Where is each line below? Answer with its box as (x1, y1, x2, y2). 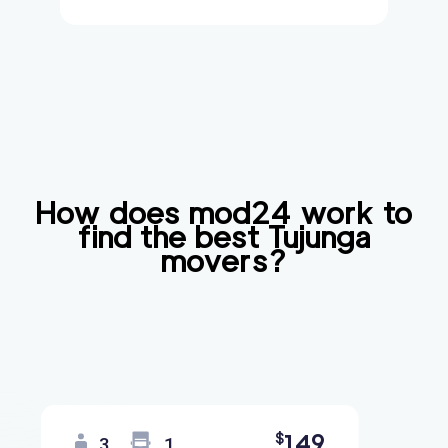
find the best (77, 217, 268, 257)
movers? (161, 241, 287, 281)
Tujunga (267, 217, 371, 257)
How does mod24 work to (35, 193, 413, 233)
